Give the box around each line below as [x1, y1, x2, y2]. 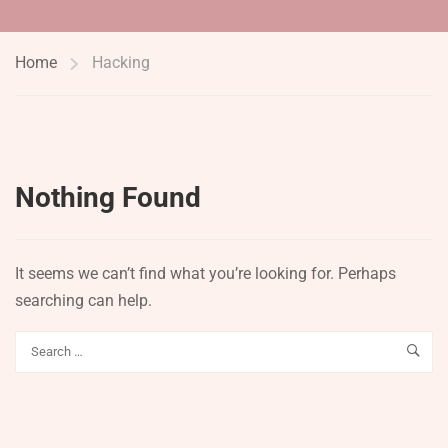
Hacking [92, 53, 150, 72]
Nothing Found [15, 181, 201, 214]
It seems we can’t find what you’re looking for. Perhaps [15, 264, 396, 283]
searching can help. [15, 291, 152, 310]
